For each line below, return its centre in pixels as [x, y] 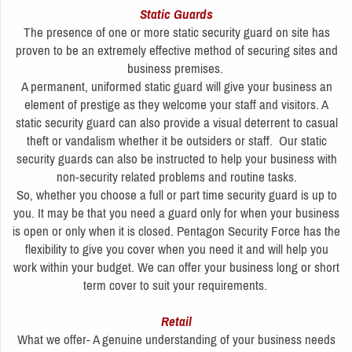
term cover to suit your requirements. [176, 285]
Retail [176, 321]
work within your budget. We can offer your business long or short [176, 267]
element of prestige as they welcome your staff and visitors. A [176, 104]
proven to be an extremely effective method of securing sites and [176, 50]
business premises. [176, 68]
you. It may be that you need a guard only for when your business [176, 213]
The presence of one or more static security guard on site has [176, 32]
